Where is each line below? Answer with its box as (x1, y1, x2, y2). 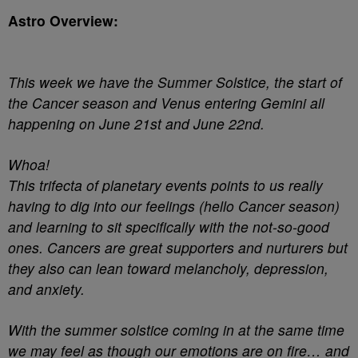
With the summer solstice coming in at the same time (8, 320, 344, 340)
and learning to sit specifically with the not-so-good (8, 217, 329, 237)
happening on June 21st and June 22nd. (8, 113, 265, 133)
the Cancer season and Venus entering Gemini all (8, 93, 324, 113)
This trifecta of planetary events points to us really (8, 175, 323, 195)
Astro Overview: (8, 10, 118, 30)
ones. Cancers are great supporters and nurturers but (8, 237, 348, 257)
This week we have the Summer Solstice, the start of (8, 72, 342, 92)
